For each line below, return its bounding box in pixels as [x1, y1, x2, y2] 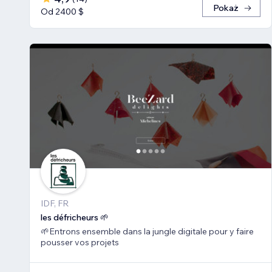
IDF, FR [41, 197, 69, 209]
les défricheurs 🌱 [41, 211, 109, 223]
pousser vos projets [41, 236, 119, 248]
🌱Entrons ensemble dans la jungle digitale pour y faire [41, 225, 254, 237]
